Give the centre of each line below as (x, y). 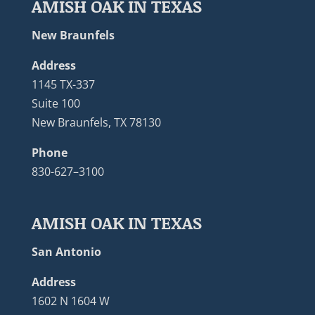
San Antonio (66, 252)
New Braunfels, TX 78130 (96, 123)
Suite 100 (56, 104)
